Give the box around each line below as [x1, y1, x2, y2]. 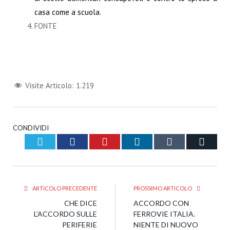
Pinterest [107, 136, 144, 147]
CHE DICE [64, 199, 97, 208]
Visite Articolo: [25, 81, 74, 91]
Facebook [75, 136, 115, 147]
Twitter [43, 136, 73, 147]
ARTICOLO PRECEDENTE [31, 185, 97, 192]
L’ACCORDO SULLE [34, 209, 97, 219]
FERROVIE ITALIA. [133, 209, 195, 219]
